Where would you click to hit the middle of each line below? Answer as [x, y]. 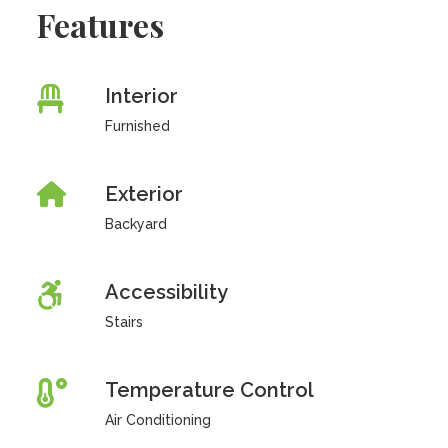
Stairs [123, 322]
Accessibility [166, 292]
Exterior [143, 194]
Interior [141, 96]
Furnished [137, 126]
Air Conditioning [157, 420]
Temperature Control [209, 390]
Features [101, 24]
